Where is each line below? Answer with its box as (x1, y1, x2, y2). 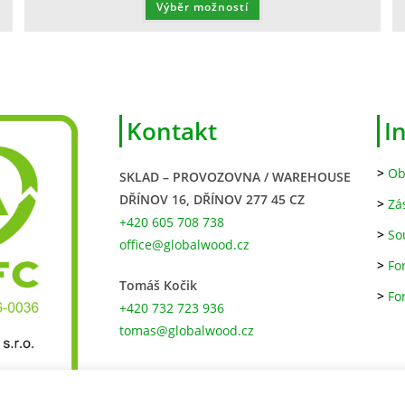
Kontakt (127, 115, 217, 148)
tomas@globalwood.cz (119, 322, 254, 340)
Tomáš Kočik (119, 277, 197, 295)
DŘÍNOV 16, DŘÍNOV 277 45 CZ (119, 191, 305, 209)
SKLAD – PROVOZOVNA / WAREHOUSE (119, 168, 351, 186)
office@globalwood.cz (119, 236, 250, 254)
